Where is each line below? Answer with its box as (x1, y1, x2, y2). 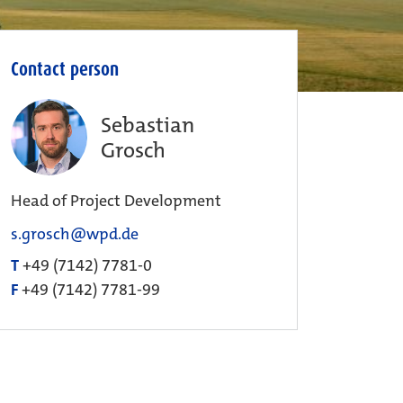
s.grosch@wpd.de (11, 223, 139, 246)
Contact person (11, 57, 119, 83)
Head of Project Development (11, 190, 221, 212)
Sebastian (101, 110, 194, 139)
